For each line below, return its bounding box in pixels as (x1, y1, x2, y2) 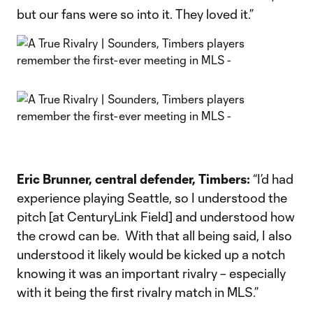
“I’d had (253, 171, 293, 187)
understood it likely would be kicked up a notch (17, 247, 285, 262)
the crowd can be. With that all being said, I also (17, 228, 292, 243)
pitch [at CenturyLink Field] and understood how (17, 209, 295, 224)
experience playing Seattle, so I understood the (17, 190, 287, 205)
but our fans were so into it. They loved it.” (17, 6, 254, 22)
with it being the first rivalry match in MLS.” (17, 284, 259, 300)
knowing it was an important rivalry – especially (17, 265, 286, 281)
